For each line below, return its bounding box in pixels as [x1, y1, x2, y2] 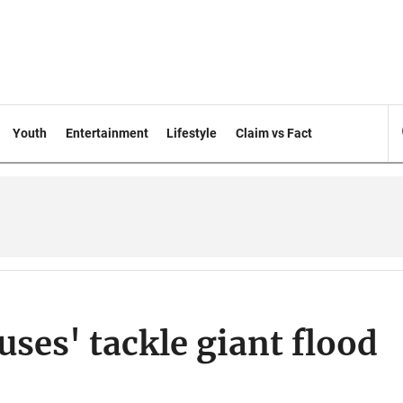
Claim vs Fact [236, 126, 313, 140]
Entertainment [65, 126, 148, 140]
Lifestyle [166, 126, 218, 140]
